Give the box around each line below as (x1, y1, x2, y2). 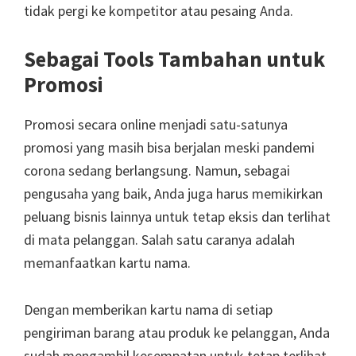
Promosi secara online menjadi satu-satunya (24, 114, 288, 133)
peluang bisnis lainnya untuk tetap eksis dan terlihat (24, 207, 331, 226)
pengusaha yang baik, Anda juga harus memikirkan (24, 184, 323, 203)
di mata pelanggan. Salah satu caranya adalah (24, 230, 295, 249)
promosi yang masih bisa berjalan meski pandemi (24, 137, 315, 157)
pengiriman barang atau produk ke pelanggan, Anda (24, 323, 330, 342)
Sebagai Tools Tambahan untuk (24, 44, 325, 72)
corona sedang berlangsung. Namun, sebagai (24, 161, 290, 180)
